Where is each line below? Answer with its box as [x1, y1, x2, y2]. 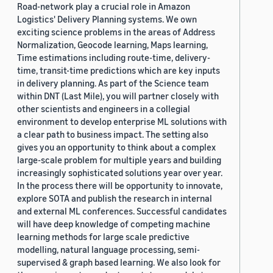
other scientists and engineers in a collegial [17, 103, 190, 115]
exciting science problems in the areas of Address [17, 26, 215, 38]
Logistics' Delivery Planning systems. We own [17, 13, 197, 25]
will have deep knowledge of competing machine [17, 218, 210, 230]
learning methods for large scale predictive [17, 231, 190, 243]
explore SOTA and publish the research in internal [17, 193, 212, 204]
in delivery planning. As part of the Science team [17, 77, 209, 89]
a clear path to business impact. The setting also [17, 129, 208, 140]
